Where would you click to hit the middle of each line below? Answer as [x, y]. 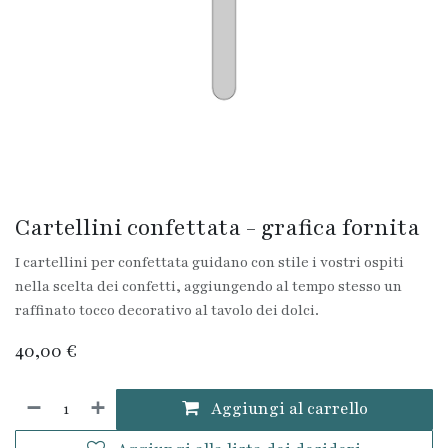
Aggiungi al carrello [287, 409]
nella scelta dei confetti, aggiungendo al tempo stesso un [208, 286]
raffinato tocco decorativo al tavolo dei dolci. [167, 310]
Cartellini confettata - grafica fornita [217, 228]
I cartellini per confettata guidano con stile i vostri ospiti [209, 262]
